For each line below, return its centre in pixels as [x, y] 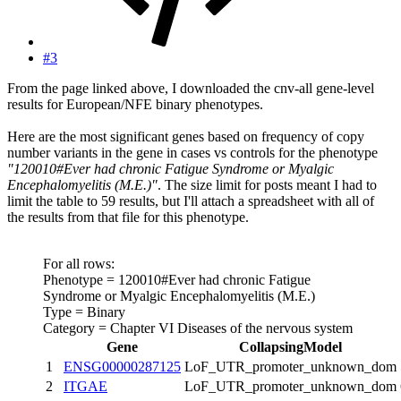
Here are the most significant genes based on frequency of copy [186, 137]
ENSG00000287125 [122, 367]
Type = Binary [84, 312]
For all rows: [79, 264]
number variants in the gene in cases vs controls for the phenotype [192, 153]
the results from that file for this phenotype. [128, 218]
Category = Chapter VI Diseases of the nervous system [198, 328]
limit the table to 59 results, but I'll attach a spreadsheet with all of [191, 201]
